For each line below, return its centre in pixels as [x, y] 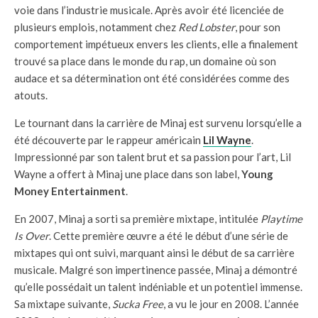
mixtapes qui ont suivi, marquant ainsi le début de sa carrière [154, 253]
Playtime [281, 219]
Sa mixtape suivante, [63, 304]
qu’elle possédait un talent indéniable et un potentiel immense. [158, 287]
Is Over [32, 236]
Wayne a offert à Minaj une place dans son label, [128, 174]
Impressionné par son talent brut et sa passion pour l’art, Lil [153, 157]
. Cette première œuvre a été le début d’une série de [169, 236]
